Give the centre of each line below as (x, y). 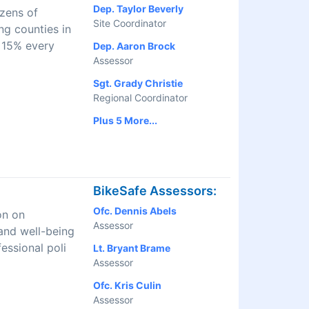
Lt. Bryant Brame (132, 248)
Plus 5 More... (125, 121)
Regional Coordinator (140, 98)
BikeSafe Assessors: (155, 191)
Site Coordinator (130, 23)
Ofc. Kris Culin (127, 286)
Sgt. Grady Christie (138, 83)
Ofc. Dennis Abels (135, 211)
